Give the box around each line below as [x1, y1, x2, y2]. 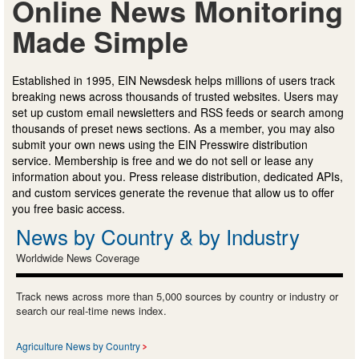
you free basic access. [12, 200, 125, 216]
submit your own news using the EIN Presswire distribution [12, 135, 308, 152]
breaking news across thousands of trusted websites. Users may [12, 87, 338, 104]
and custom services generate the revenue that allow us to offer [12, 184, 334, 200]
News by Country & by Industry [16, 220, 300, 251]
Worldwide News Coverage [16, 249, 139, 265]
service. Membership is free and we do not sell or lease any [12, 151, 313, 168]
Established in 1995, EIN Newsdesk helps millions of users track [12, 71, 335, 88]
